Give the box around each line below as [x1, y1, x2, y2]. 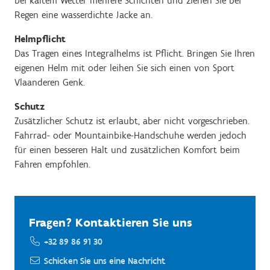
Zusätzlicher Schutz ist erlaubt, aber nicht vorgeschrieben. [14, 115, 250, 127]
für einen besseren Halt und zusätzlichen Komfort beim [14, 144, 240, 155]
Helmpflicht [14, 33, 66, 45]
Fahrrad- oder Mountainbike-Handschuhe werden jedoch [14, 130, 246, 141]
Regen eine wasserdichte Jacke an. [14, 9, 152, 20]
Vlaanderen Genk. [14, 77, 85, 88]
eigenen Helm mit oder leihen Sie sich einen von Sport [14, 62, 234, 74]
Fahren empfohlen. [14, 159, 90, 170]
